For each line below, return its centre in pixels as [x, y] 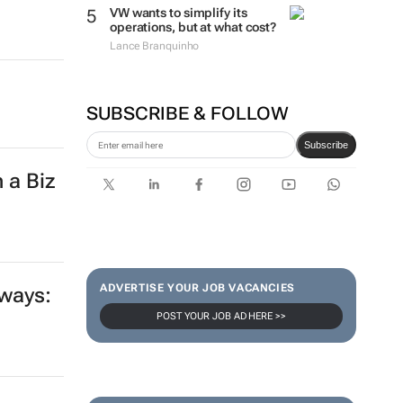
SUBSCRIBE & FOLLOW [187, 113]
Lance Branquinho [154, 46]
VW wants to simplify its [178, 13]
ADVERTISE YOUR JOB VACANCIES [197, 288]
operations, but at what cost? [193, 27]
